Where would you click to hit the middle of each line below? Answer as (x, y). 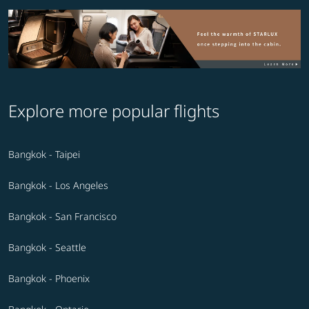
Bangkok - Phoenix (49, 278)
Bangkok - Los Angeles (58, 185)
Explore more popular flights (114, 110)
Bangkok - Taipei (44, 154)
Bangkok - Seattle (47, 247)
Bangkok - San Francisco (62, 216)
